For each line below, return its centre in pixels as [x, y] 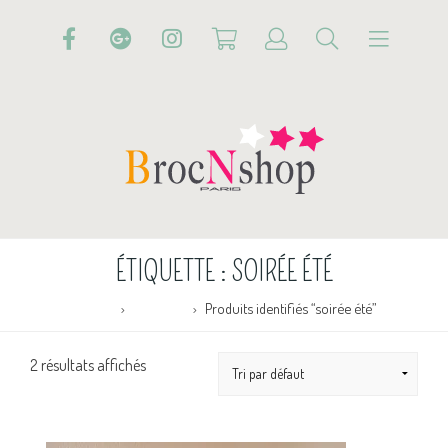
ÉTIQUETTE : [173, 271]
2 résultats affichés [88, 364]
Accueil [93, 307]
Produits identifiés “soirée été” [290, 307]
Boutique [159, 307]
